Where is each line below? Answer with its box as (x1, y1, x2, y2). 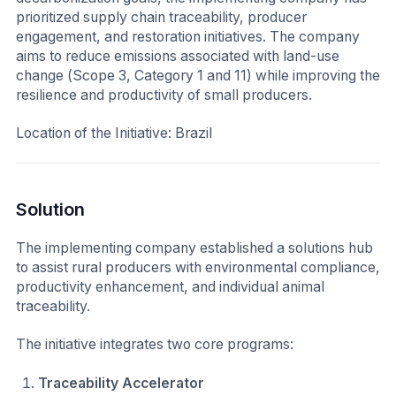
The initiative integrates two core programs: (16, 336, 293, 354)
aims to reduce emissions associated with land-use (16, 47, 339, 65)
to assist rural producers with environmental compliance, (16, 258, 380, 276)
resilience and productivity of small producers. (16, 86, 312, 103)
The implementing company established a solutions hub (16, 239, 373, 256)
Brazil (175, 125, 212, 142)
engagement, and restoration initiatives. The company (16, 27, 360, 45)
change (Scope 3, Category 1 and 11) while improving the (16, 66, 380, 84)
